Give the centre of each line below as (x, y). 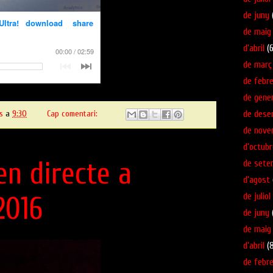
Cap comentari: (73, 114)
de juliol (257, 197)
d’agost (257, 180)
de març (257, 65)
